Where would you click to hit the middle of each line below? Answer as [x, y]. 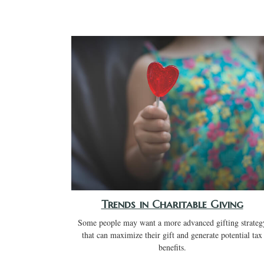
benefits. [172, 247]
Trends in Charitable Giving [172, 204]
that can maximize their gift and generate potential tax [172, 235]
